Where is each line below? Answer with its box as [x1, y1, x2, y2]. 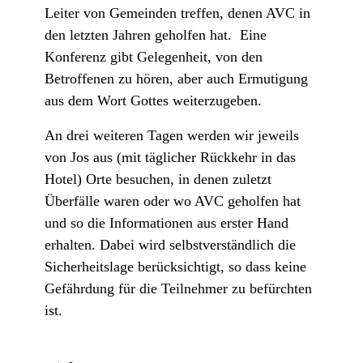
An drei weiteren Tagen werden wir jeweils [45, 127, 299, 144]
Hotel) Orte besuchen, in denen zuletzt [45, 171, 271, 188]
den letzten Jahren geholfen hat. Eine [45, 27, 267, 44]
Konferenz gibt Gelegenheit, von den [45, 49, 263, 66]
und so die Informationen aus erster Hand [45, 215, 288, 232]
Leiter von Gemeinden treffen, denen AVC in [45, 5, 310, 22]
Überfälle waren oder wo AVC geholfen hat [45, 193, 301, 210]
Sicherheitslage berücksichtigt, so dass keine [45, 258, 306, 275]
